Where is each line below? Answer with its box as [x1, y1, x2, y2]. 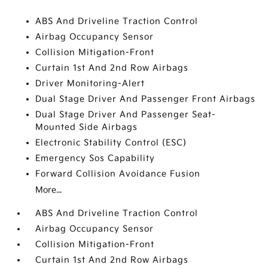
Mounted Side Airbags [35, 122, 138, 132]
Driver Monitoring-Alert [35, 78, 145, 89]
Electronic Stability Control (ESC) [35, 138, 187, 148]
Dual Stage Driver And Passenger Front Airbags [35, 94, 256, 104]
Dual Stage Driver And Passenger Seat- [35, 109, 217, 120]
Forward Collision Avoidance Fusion [35, 169, 201, 179]
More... [35, 185, 62, 195]
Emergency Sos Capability [35, 153, 156, 163]
